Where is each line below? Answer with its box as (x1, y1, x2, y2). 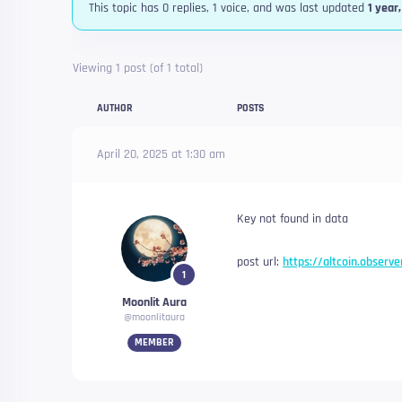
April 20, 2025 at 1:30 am (97, 146, 225, 162)
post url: (237, 254, 283, 270)
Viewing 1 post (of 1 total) (73, 60, 203, 76)
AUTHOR (97, 101, 133, 115)
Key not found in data (237, 211, 348, 227)
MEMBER (135, 336, 174, 349)
